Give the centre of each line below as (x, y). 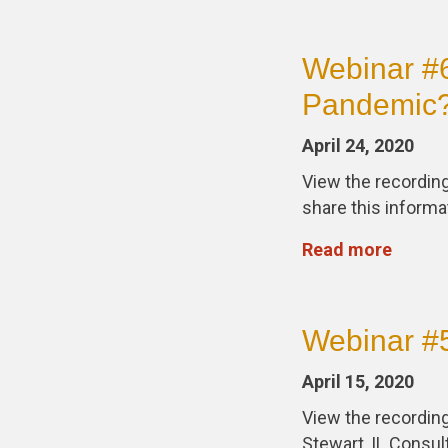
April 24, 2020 (358, 145)
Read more (347, 249)
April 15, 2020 (358, 381)
